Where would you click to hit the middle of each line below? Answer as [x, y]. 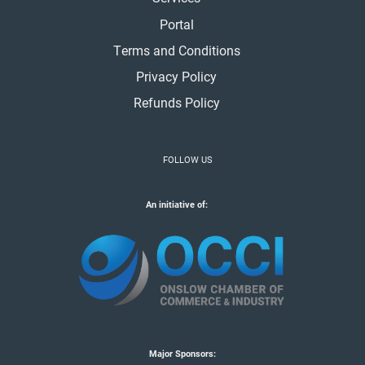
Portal [176, 24]
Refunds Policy [176, 103]
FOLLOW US [188, 160]
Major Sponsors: [182, 354]
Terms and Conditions [176, 51]
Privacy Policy [176, 77]
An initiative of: [182, 204]
